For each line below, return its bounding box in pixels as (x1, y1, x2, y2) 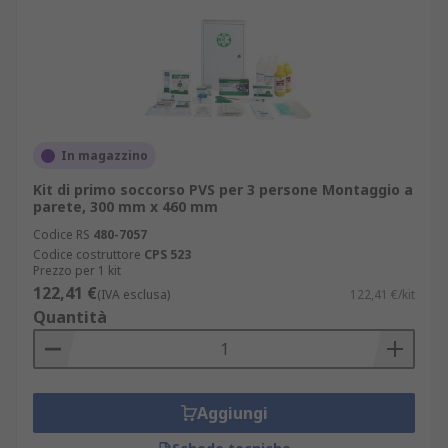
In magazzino (61, 147, 148, 164)
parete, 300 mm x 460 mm (33, 197, 218, 216)
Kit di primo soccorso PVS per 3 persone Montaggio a (33, 180, 413, 199)
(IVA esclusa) (97, 286, 170, 303)
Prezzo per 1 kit (33, 262, 121, 279)
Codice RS (33, 226, 90, 243)
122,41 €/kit (350, 286, 415, 303)
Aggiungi (196, 402, 268, 424)
